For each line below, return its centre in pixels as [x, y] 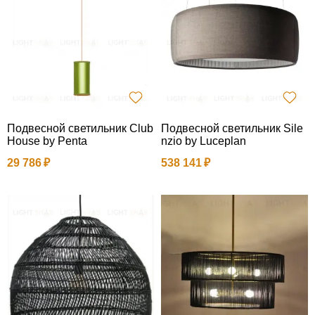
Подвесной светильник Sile [232, 128]
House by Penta [47, 141]
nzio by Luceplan [204, 141]
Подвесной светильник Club [80, 128]
